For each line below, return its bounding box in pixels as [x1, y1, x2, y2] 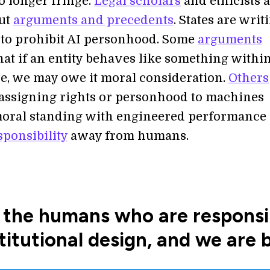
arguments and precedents [13, 13, 174, 27]
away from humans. [67, 129, 189, 143]
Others [228, 71, 269, 85]
